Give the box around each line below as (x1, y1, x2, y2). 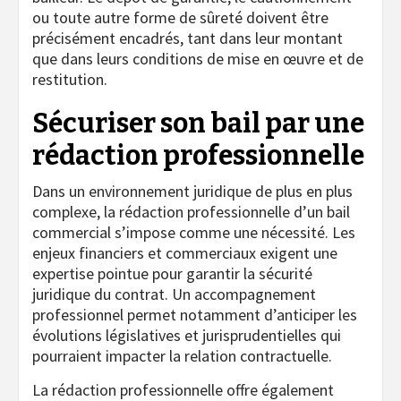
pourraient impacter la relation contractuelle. (32, 345, 332, 366)
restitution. (32, 68, 107, 90)
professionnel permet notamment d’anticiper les (32, 303, 357, 325)
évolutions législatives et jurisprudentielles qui (32, 324, 341, 346)
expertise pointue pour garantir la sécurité (32, 262, 312, 284)
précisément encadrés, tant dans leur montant (32, 27, 343, 48)
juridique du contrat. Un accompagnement (32, 283, 316, 304)
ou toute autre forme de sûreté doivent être (32, 6, 328, 28)
